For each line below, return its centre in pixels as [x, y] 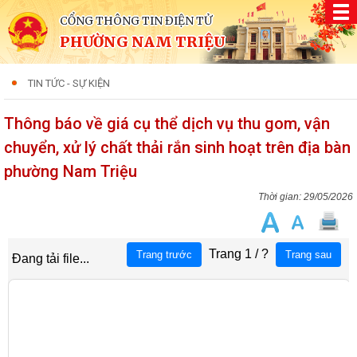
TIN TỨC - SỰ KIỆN [69, 83]
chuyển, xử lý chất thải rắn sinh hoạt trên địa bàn [177, 147]
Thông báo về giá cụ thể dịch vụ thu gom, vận [167, 124]
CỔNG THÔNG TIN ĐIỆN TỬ [136, 21]
